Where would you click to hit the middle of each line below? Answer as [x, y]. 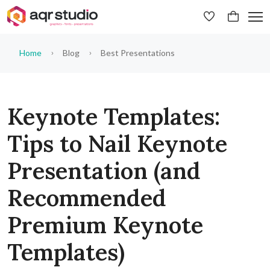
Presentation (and [104, 171]
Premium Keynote [105, 225]
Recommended [87, 198]
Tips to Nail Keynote [117, 144]
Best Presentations [137, 53]
